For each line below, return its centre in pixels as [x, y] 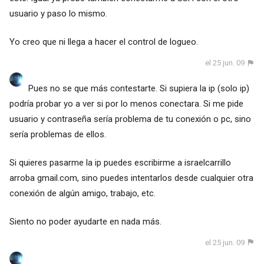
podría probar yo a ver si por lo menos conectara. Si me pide [126, 103]
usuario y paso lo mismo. [58, 14]
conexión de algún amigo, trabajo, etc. [82, 193]
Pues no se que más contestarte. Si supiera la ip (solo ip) [138, 88]
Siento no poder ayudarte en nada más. [85, 221]
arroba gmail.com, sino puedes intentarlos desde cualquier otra [131, 178]
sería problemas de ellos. [57, 134]
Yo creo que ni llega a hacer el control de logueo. [103, 42]
